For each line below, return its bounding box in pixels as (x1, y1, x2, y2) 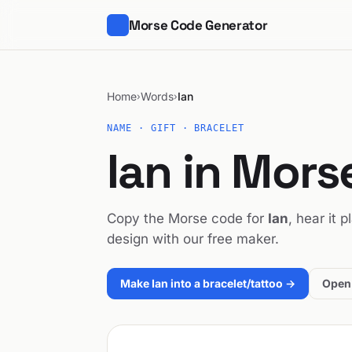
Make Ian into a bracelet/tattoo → (120, 277, 295, 290)
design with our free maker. (107, 231, 279, 247)
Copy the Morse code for (107, 211, 268, 226)
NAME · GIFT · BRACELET (107, 123, 245, 134)
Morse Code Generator (129, 16, 268, 34)
